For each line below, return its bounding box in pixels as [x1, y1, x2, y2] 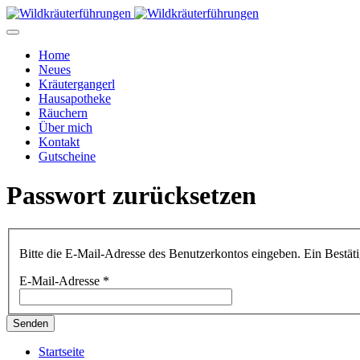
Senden [13, 317, 48, 330]
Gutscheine [39, 149, 96, 163]
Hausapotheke [39, 92, 111, 105]
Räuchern [39, 106, 88, 120]
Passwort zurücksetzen [6, 181, 256, 211]
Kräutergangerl [39, 77, 115, 91]
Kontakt [39, 135, 80, 149]
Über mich [39, 121, 92, 134]
